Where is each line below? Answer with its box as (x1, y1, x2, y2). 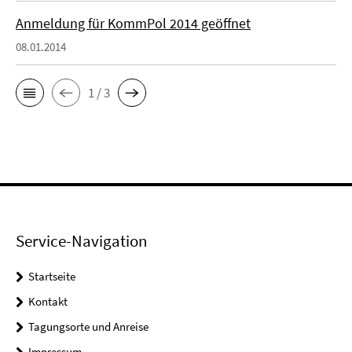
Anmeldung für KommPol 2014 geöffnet (16, 14, 251, 32)
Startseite (28, 269, 75, 284)
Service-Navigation (16, 230, 147, 251)
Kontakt (28, 294, 68, 309)
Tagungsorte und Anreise (28, 319, 148, 334)
